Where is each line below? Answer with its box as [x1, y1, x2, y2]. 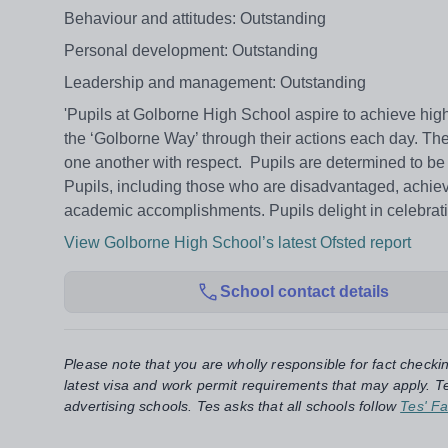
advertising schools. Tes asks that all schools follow [64, 398, 397, 415]
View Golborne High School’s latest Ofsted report [64, 234, 415, 252]
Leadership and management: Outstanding [64, 74, 366, 92]
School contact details [219, 283, 389, 301]
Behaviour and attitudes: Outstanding [64, 10, 326, 28]
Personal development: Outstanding [64, 42, 318, 60]
